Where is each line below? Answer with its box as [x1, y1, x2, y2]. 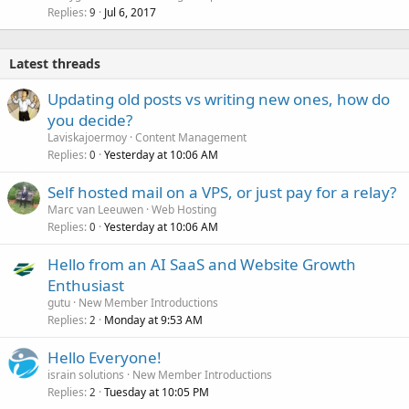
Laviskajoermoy [47, 130, 127, 146]
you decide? [47, 110, 132, 131]
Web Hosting [152, 202, 216, 218]
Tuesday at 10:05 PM [104, 384, 209, 401]
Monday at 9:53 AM [104, 312, 203, 329]
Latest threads [9, 55, 100, 73]
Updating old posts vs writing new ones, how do [47, 89, 390, 110]
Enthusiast [47, 275, 124, 297]
